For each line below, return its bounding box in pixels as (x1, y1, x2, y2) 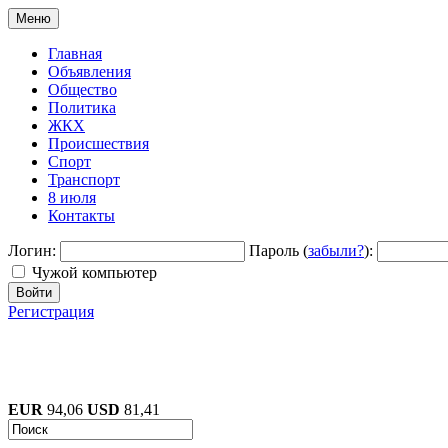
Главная (48, 45, 102, 62)
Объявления (48, 63, 131, 80)
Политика (48, 99, 116, 116)
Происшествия (48, 135, 149, 152)
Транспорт (48, 171, 120, 188)
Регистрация (8, 303, 94, 320)
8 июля (48, 189, 96, 206)
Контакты (48, 207, 115, 224)
